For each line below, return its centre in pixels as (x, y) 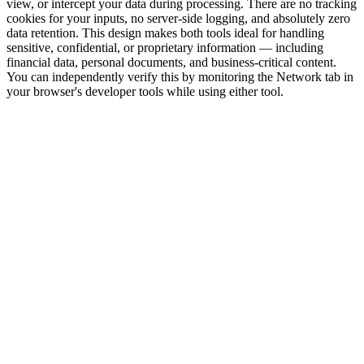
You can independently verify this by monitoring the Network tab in (180, 76)
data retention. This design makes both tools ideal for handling (165, 32)
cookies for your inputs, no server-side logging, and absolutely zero (178, 18)
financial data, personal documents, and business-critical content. (171, 62)
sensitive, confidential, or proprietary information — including (165, 47)
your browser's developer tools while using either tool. (145, 91)
